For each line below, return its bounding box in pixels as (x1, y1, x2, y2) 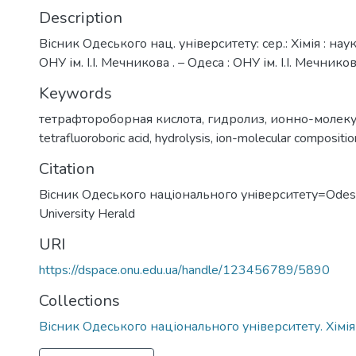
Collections (39, 289, 120, 311)
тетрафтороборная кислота (39, 110, 202, 128)
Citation (39, 157, 95, 180)
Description (39, 6, 122, 29)
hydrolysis (155, 129, 211, 147)
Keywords (39, 82, 112, 104)
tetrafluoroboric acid (39, 129, 149, 147)
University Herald (39, 204, 135, 222)
